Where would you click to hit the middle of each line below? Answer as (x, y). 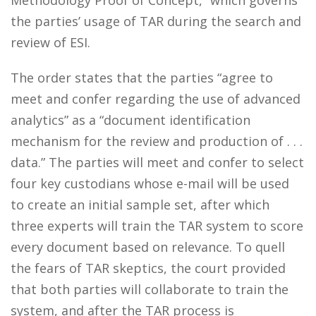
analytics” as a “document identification (130, 120)
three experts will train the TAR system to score (157, 226)
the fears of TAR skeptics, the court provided (148, 268)
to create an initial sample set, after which (140, 205)
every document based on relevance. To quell (148, 247)
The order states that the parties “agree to (142, 78)
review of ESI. (50, 42)
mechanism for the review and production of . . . (157, 141)
